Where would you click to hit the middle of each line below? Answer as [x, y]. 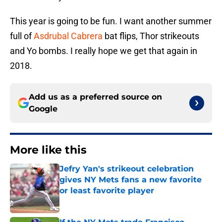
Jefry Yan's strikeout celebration [127, 169]
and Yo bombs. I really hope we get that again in [104, 51]
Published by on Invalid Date [102, 200]
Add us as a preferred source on [95, 97]
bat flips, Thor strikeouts [151, 36]
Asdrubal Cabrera [68, 36]
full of [22, 36]
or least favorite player [107, 191]
